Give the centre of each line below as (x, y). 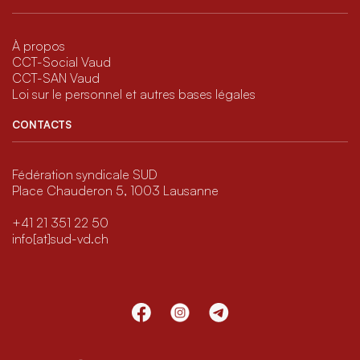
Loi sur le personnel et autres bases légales (134, 94)
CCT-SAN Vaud (56, 78)
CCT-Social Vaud (61, 62)
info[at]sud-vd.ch (60, 239)
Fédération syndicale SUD (85, 175)
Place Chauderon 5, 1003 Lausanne (115, 191)
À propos (39, 46)
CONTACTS (42, 125)
